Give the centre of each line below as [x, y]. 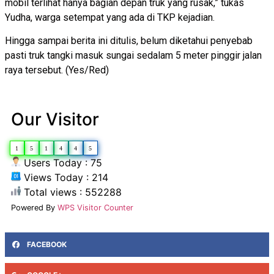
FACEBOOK [47, 245]
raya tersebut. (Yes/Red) [57, 70]
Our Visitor [55, 120]
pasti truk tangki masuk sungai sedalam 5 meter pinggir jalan [133, 55]
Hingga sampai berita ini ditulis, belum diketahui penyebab [129, 41]
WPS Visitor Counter [95, 208]
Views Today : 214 [65, 178]
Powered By [34, 208]
